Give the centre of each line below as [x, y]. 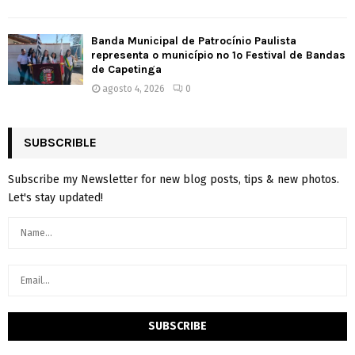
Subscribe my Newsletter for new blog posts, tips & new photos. [174, 180]
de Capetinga [126, 70]
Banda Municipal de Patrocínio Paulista [194, 41]
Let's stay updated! [55, 198]
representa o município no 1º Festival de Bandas [218, 55]
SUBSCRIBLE [60, 143]
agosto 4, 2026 [134, 89]
